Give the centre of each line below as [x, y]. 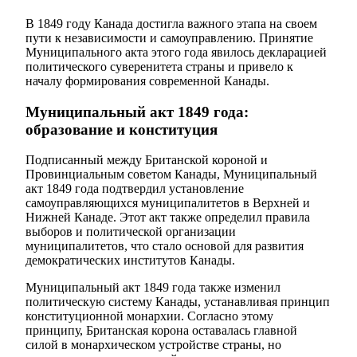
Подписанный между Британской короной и [147, 160]
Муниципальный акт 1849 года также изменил [153, 288]
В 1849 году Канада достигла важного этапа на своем [171, 24]
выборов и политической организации [131, 232]
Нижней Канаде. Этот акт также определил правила [168, 218]
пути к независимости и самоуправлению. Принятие [169, 38]
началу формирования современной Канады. [147, 81]
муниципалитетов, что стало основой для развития [165, 246]
